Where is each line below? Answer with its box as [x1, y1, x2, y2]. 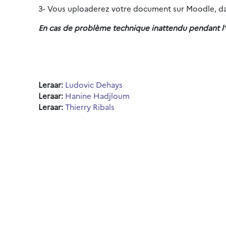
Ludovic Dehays [65, 79, 123, 90]
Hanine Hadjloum [65, 90, 130, 101]
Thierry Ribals [65, 101, 115, 112]
